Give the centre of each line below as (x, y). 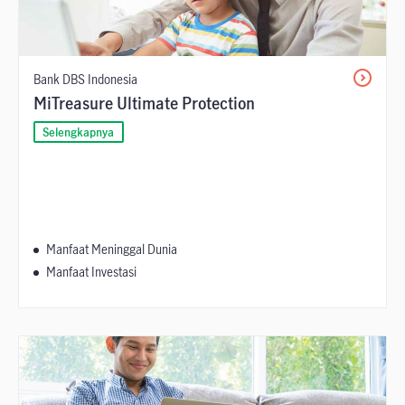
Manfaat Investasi (91, 272)
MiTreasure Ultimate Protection (144, 103)
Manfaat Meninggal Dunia (112, 249)
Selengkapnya (79, 132)
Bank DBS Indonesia (85, 79)
